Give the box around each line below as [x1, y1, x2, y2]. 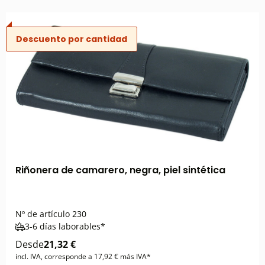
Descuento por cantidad [16, 33, 127, 45]
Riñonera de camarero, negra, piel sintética [15, 163, 225, 177]
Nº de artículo [15, 208, 70, 219]
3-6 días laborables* [25, 221, 105, 232]
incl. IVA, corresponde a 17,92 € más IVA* [15, 251, 151, 261]
